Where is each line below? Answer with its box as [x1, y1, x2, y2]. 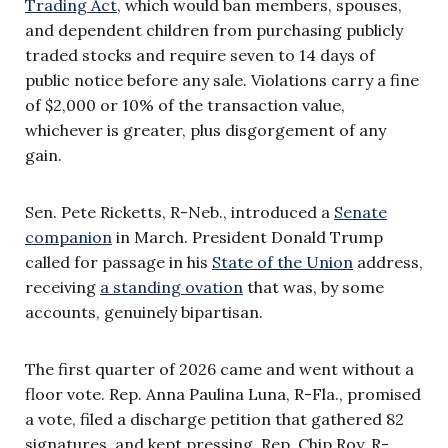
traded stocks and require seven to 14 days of [25, 44, 375, 65]
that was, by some [243, 276, 384, 297]
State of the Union [212, 251, 353, 272]
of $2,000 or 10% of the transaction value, [25, 94, 345, 115]
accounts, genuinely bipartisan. [25, 301, 263, 322]
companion [25, 226, 112, 247]
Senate [334, 201, 387, 222]
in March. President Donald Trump [112, 226, 383, 247]
